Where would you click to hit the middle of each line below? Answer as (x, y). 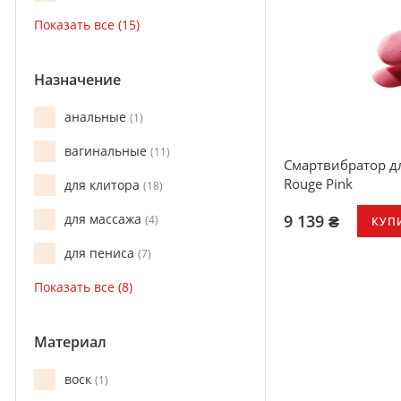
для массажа (105, 219)
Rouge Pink (318, 184)
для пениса (101, 253)
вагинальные (107, 151)
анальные (97, 117)
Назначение (77, 80)
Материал (70, 342)
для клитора (104, 185)
